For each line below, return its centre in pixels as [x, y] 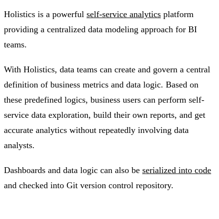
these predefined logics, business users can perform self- [104, 100]
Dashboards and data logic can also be [73, 170]
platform [177, 14]
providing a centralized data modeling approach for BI [100, 30]
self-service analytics [124, 14]
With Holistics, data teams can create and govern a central [107, 70]
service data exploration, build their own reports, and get [105, 115]
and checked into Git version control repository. [89, 186]
